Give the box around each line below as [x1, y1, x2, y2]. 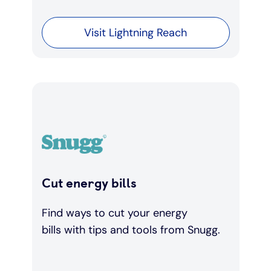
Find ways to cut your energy [41, 206, 188, 221]
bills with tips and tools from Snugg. [41, 223, 223, 238]
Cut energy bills [41, 175, 140, 191]
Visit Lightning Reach [84, 25, 187, 40]
